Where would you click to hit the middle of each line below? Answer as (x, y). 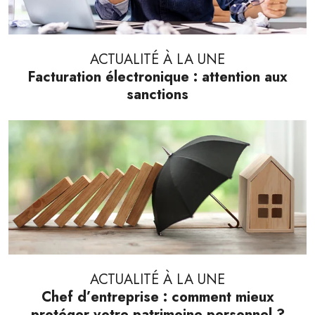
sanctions (157, 94)
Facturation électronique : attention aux (157, 77)
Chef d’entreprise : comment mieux (157, 297)
